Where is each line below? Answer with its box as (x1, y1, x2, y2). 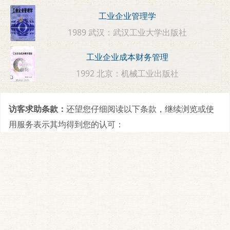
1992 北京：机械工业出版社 (76, 67, 179, 79)
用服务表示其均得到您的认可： (9, 118, 124, 130)
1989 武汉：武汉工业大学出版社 (68, 26, 187, 38)
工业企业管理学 (99, 10, 157, 22)
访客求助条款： (9, 103, 66, 114)
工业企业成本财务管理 (86, 51, 169, 63)
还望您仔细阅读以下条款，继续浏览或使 (66, 103, 214, 114)
